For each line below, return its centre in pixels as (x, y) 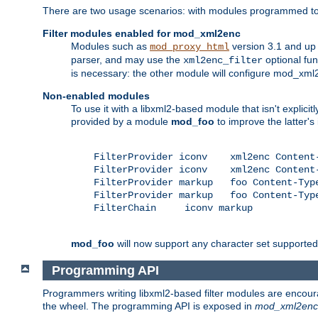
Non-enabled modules (96, 95)
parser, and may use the (127, 59)
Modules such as (110, 46)
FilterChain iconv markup (162, 208)
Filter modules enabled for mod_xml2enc (142, 33)
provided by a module (121, 121)
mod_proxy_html (190, 46)
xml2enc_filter (223, 60)
